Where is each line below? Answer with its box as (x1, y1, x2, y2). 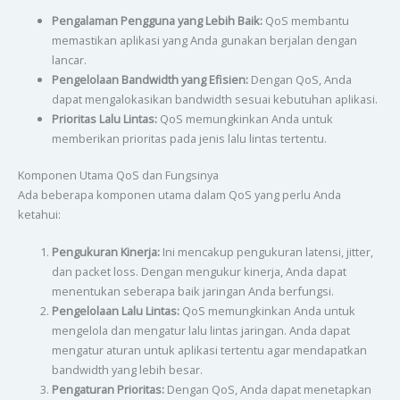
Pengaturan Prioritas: (51, 381, 164, 398)
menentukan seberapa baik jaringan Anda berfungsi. (51, 283, 334, 300)
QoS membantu (262, 12, 349, 29)
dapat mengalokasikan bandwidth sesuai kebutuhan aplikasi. (51, 90, 378, 107)
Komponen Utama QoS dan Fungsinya (17, 166, 219, 183)
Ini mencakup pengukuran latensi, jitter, (159, 244, 373, 261)
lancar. (51, 51, 87, 68)
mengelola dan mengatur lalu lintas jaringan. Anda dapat (51, 322, 350, 339)
